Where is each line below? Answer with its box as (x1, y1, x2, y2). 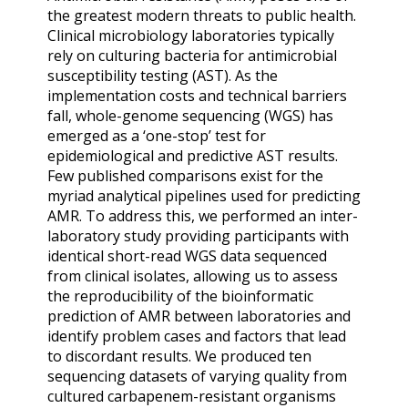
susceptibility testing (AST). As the (47, 66, 278, 87)
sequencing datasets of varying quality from (47, 366, 347, 387)
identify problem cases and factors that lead (47, 326, 346, 347)
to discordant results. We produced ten (47, 346, 311, 367)
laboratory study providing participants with (47, 226, 349, 247)
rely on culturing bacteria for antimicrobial (47, 46, 337, 66)
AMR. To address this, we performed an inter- (47, 206, 358, 227)
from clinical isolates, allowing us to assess (47, 266, 338, 287)
